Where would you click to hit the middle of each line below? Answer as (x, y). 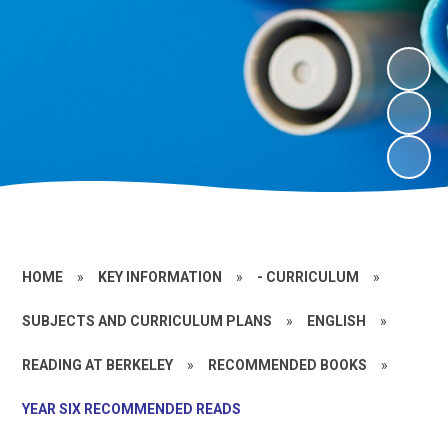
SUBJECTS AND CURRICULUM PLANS (147, 320)
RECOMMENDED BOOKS (288, 364)
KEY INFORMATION (160, 276)
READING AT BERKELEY (98, 364)
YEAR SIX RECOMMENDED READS (132, 408)
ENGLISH (337, 320)
